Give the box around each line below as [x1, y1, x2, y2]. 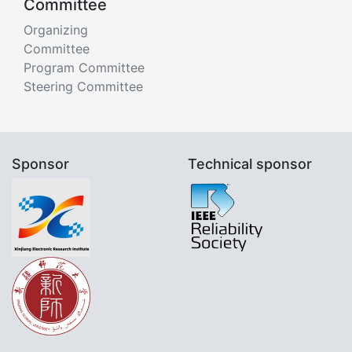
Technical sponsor [188, 155, 312, 172]
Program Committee [24, 59, 145, 75]
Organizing [24, 21, 88, 38]
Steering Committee [24, 78, 143, 94]
